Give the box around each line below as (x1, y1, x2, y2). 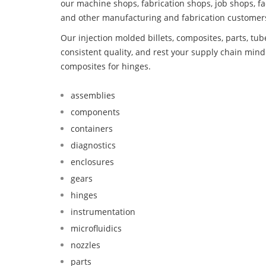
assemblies (71, 89, 115, 101)
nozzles (71, 239, 100, 251)
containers (71, 122, 113, 134)
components (71, 106, 120, 118)
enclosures (71, 156, 114, 167)
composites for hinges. (61, 60, 151, 72)
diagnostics (71, 139, 116, 151)
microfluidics (71, 222, 122, 234)
